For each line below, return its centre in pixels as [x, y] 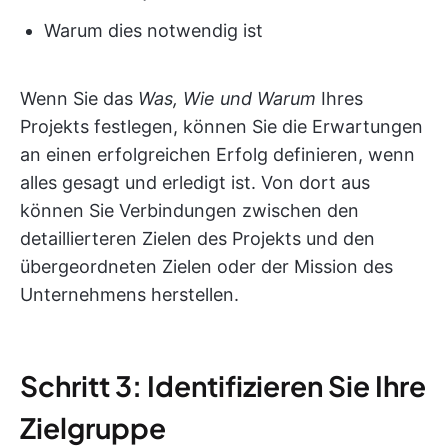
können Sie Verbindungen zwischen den [189, 210]
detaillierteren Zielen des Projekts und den [197, 238]
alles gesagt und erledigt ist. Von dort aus [195, 182]
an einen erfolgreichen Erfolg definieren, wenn [217, 154]
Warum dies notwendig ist [153, 30]
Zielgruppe [93, 427]
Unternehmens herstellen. [129, 294]
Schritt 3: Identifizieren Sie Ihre [223, 385]
